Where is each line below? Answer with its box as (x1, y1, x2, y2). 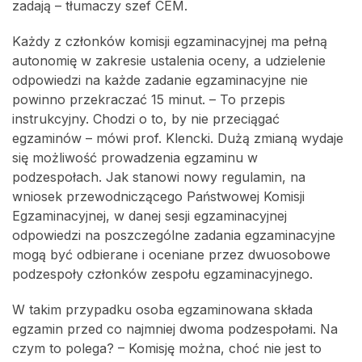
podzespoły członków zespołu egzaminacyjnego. (12, 266, 313, 282)
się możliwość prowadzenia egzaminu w (12, 149, 258, 166)
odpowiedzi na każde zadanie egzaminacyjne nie (12, 72, 308, 88)
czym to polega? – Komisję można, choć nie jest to (12, 340, 322, 356)
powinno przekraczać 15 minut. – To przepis (12, 91, 285, 107)
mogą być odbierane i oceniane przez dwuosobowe (12, 246, 330, 263)
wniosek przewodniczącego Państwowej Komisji (12, 188, 305, 204)
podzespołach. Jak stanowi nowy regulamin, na (12, 169, 305, 185)
